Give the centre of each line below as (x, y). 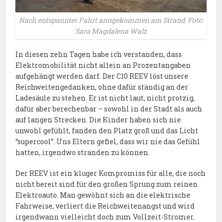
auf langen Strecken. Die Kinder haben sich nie (98, 120)
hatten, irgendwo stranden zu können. (83, 153)
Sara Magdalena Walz (111, 31)
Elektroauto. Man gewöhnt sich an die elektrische (103, 195)
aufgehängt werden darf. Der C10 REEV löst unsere (102, 76)
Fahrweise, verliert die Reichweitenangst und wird (105, 206)
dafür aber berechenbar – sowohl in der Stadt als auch (109, 109)
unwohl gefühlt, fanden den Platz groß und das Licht (107, 131)
